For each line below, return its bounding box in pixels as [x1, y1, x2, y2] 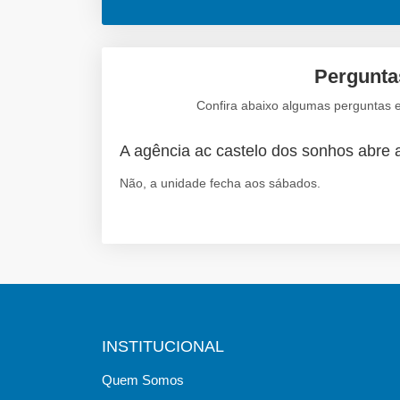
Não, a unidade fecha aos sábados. [120, 175, 321, 190]
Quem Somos [102, 371, 184, 387]
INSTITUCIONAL [102, 337, 224, 355]
